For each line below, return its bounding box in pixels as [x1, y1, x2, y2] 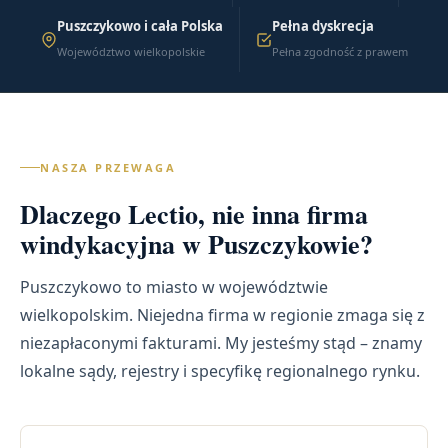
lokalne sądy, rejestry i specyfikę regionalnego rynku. [20, 359, 420, 382]
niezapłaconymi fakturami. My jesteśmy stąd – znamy [20, 331, 422, 354]
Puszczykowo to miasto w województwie [20, 275, 328, 298]
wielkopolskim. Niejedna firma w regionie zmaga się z [20, 303, 425, 326]
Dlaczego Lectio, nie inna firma [20, 194, 368, 233]
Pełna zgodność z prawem [271, 44, 408, 59]
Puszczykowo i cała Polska [56, 17, 223, 35]
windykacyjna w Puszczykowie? [20, 224, 373, 263]
